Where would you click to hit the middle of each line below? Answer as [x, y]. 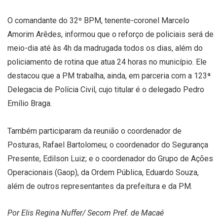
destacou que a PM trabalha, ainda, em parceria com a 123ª [109, 75]
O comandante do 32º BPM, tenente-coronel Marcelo [98, 20]
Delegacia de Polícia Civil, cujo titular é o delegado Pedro [106, 89]
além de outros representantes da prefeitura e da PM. [100, 186]
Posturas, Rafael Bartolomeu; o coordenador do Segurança [108, 145]
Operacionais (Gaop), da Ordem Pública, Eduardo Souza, [103, 172]
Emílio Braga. [30, 103]
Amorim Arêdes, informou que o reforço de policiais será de [110, 34]
